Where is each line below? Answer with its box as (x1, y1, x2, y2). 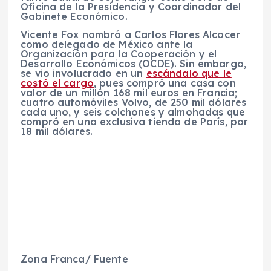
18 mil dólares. (21, 125, 93, 138)
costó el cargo (21, 77, 94, 90)
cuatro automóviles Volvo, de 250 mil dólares (21, 96, 247, 109)
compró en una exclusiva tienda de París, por (21, 116, 249, 128)
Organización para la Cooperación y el (21, 48, 217, 60)
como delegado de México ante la (21, 38, 193, 51)
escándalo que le (146, 67, 232, 80)
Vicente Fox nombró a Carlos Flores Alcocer (21, 28, 240, 41)
